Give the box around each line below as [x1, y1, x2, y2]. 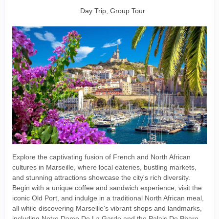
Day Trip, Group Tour [80, 7, 145, 15]
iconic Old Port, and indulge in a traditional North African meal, [12, 194, 204, 202]
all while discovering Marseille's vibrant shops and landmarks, [12, 204, 202, 213]
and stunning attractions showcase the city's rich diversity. [12, 174, 190, 182]
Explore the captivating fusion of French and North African [12, 153, 191, 161]
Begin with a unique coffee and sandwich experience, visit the [12, 184, 202, 192]
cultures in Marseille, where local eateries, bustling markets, [12, 163, 197, 172]
